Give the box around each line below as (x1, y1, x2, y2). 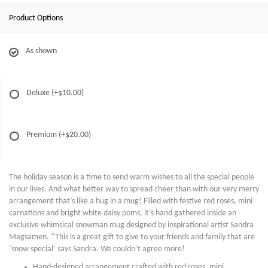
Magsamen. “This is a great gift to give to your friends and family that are (9, 233, 255, 242)
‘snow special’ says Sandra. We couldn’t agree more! (9, 245, 185, 254)
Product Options (9, 14, 63, 23)
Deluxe (26, 89, 51, 98)
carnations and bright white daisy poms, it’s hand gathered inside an (9, 209, 236, 218)
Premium (26, 130, 59, 139)
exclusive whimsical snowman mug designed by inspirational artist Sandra (9, 221, 254, 230)
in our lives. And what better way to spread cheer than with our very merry (9, 185, 259, 194)
